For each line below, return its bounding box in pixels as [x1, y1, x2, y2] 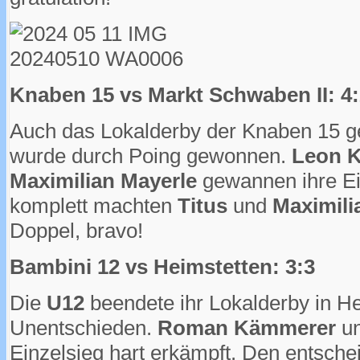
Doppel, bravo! [10, 218, 143, 243]
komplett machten [10, 193, 178, 218]
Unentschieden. [10, 315, 157, 340]
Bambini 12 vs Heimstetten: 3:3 [10, 254, 315, 279]
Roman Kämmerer [157, 315, 336, 340]
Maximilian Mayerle [10, 168, 197, 193]
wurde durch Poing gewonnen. [10, 143, 292, 168]
